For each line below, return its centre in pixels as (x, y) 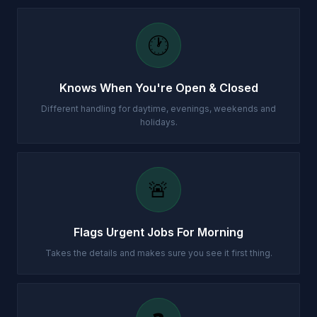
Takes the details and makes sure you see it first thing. (158, 253)
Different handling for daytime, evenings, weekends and (158, 109)
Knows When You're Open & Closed (158, 88)
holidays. (158, 122)
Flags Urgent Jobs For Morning (158, 232)
